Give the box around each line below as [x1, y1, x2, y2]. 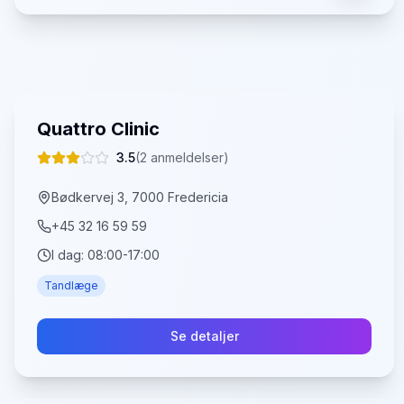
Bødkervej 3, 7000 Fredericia [51, 189, 228, 205]
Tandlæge [44, 279, 98, 292]
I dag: [51, 247, 87, 262]
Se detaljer [170, 328, 239, 344]
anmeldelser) [147, 150, 229, 165]
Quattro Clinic [37, 118, 160, 140]
